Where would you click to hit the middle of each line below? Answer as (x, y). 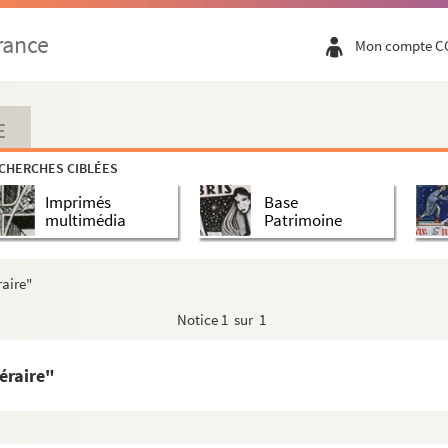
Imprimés (78, 201)
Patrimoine (302, 219)
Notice (199, 319)
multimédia (85, 219)
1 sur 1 (243, 319)
